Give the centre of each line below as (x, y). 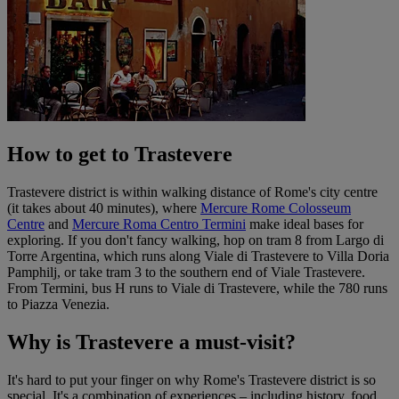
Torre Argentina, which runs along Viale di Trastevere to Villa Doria (198, 256)
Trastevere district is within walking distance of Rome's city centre (192, 191)
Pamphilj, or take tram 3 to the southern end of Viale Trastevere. (186, 272)
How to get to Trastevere (122, 154)
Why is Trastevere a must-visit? (151, 342)
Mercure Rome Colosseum (276, 208)
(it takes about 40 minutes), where (104, 208)
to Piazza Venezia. (58, 304)
